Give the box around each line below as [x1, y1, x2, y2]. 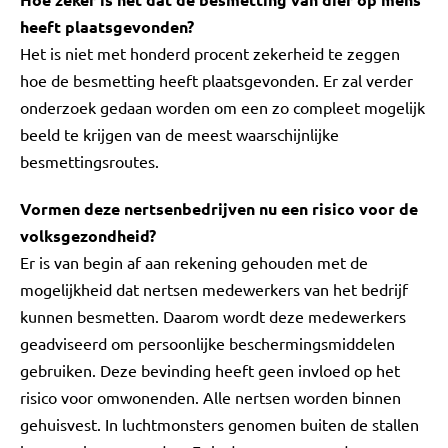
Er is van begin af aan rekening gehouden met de [20, 252, 368, 272]
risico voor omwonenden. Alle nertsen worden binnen [20, 387, 401, 407]
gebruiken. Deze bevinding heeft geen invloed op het [20, 360, 400, 380]
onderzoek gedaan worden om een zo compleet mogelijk [20, 97, 425, 117]
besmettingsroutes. [20, 151, 159, 171]
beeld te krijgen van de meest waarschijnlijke [20, 124, 339, 144]
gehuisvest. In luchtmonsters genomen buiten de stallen [20, 414, 419, 434]
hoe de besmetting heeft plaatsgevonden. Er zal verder [20, 70, 413, 90]
